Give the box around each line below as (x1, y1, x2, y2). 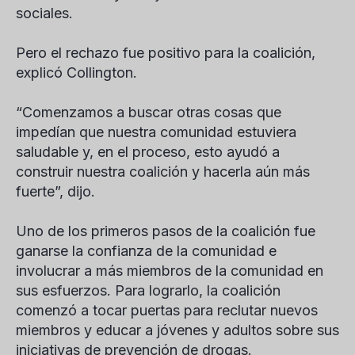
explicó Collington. (16, 64, 137, 81)
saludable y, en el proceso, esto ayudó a (16, 143, 280, 160)
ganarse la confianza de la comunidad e (16, 242, 277, 259)
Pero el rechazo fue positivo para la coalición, (16, 44, 315, 61)
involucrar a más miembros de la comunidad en (16, 262, 323, 279)
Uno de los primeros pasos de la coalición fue (16, 223, 315, 239)
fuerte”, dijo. (16, 183, 95, 200)
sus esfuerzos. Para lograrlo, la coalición (16, 282, 281, 299)
